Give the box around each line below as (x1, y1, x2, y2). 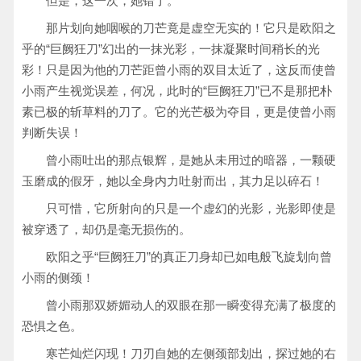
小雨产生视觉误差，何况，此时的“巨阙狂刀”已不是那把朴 (22, 84, 332, 98)
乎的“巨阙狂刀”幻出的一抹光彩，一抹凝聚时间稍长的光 (22, 42, 320, 56)
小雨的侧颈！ (22, 271, 94, 284)
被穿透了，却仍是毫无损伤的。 (22, 222, 191, 236)
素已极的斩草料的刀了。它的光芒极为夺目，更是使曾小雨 (22, 105, 336, 118)
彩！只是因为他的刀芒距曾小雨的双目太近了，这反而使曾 (22, 63, 336, 77)
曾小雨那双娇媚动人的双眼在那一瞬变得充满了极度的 (46, 298, 336, 312)
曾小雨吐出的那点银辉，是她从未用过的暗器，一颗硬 (46, 153, 336, 167)
